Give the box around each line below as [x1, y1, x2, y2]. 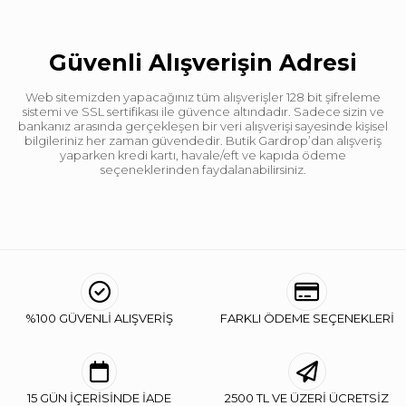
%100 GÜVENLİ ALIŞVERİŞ [25, 310, 173, 325]
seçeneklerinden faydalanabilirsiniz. [100, 161, 306, 177]
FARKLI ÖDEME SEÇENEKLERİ [219, 310, 394, 325]
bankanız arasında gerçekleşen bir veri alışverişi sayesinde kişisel [18, 118, 388, 133]
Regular [130, 10, 179, 25]
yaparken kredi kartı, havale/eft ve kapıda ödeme [60, 147, 346, 162]
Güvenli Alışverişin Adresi [49, 48, 357, 76]
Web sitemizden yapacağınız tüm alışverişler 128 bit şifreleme [25, 89, 381, 104]
